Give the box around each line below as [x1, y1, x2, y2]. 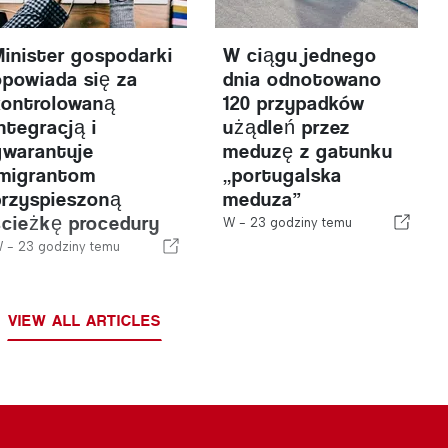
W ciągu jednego [222, 44, 377, 67]
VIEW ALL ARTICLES [8, 311, 162, 330]
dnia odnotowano [222, 68, 382, 91]
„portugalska [222, 164, 342, 187]
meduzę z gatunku [222, 140, 393, 163]
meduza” [222, 188, 302, 211]
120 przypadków [222, 92, 365, 115]
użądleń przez [222, 116, 350, 139]
